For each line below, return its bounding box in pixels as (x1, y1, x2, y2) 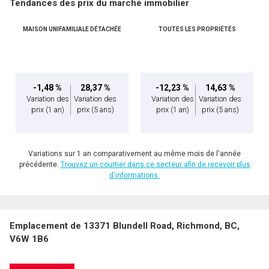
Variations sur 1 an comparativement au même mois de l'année (28, 150, 241, 159)
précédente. (19, 160, 61, 169)
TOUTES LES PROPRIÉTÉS (158, 26, 236, 33)
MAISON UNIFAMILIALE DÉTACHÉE (23, 26, 121, 33)
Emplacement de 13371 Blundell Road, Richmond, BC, (10, 220, 240, 232)
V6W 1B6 (10, 234, 49, 245)
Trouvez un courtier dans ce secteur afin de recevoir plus (60, 160, 250, 169)
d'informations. (109, 171, 160, 180)
